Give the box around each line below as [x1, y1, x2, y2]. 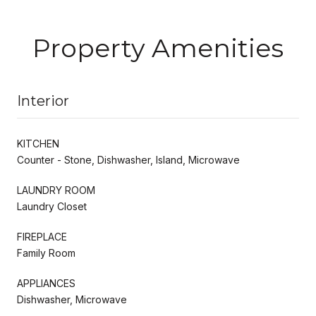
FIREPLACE [17, 230, 67, 243]
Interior [17, 92, 69, 109]
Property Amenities [32, 32, 284, 63]
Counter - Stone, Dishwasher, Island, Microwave [17, 153, 240, 166]
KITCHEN [17, 137, 59, 150]
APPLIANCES [17, 276, 75, 289]
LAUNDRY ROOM [17, 183, 95, 196]
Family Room [17, 246, 75, 259]
